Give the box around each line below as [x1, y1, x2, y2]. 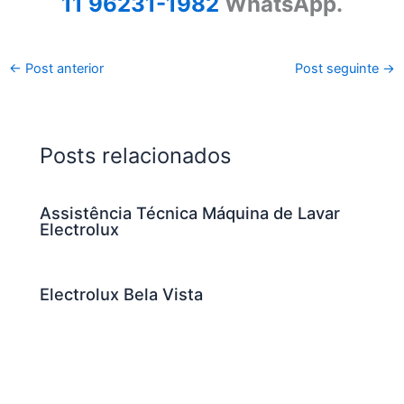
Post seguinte [295, 60, 383, 78]
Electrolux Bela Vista [40, 284, 204, 305]
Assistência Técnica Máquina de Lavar [40, 203, 341, 224]
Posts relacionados [40, 142, 232, 169]
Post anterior [21, 60, 104, 78]
